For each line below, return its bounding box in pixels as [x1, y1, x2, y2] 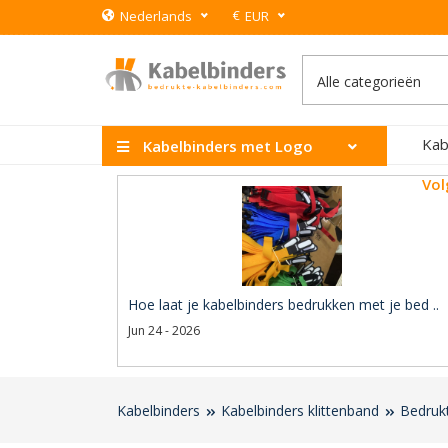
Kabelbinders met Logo [139, 136, 313, 156]
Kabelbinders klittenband [221, 401, 379, 420]
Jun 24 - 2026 [128, 322, 200, 339]
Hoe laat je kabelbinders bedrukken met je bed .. [128, 295, 439, 314]
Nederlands [120, 7, 192, 25]
